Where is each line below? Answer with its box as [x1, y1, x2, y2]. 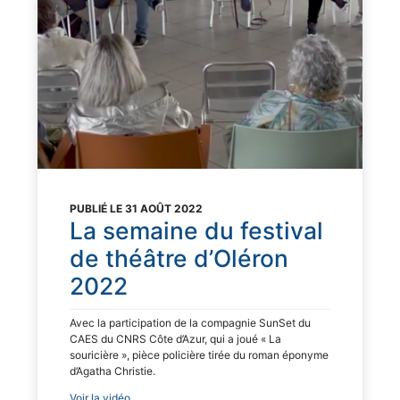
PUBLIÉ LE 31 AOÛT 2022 [70, 201, 203, 215]
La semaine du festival [70, 215, 323, 245]
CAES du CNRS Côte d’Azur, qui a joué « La [70, 331, 281, 346]
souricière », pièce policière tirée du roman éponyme [70, 347, 329, 362]
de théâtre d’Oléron [70, 243, 288, 272]
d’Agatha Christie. [70, 363, 155, 378]
